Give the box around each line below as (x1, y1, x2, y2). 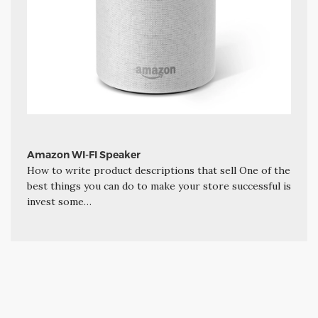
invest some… (26, 194, 92, 208)
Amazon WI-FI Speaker (26, 148, 141, 161)
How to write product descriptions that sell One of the (26, 163, 290, 177)
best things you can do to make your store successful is (26, 179, 291, 192)
